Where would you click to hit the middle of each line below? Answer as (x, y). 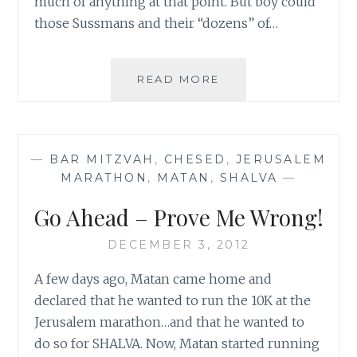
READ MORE (178, 78)
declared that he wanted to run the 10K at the (173, 300)
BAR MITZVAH (102, 159)
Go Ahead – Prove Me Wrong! (178, 217)
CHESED (195, 159)
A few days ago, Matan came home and (153, 279)
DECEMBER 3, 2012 (178, 244)
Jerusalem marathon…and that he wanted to (170, 322)
